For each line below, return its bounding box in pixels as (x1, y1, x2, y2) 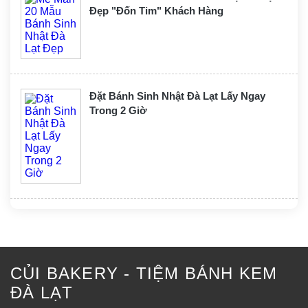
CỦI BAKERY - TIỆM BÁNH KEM (10, 263, 278, 283)
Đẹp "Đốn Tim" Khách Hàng (89, 4, 223, 16)
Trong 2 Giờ (89, 104, 147, 116)
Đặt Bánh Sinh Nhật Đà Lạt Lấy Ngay (89, 89, 265, 102)
